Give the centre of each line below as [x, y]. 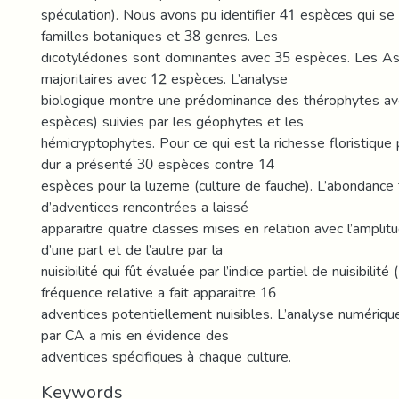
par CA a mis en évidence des [135, 335]
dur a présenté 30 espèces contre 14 [158, 164]
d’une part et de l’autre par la [132, 250]
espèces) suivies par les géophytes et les [172, 122]
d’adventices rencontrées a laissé [145, 207]
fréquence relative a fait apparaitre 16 [159, 293]
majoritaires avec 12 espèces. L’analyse [164, 79]
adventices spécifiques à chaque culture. [166, 357]
